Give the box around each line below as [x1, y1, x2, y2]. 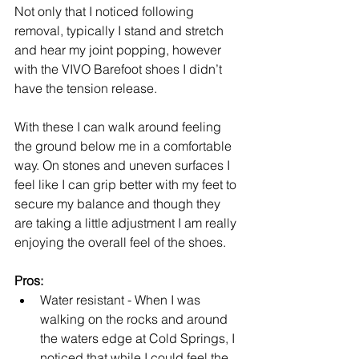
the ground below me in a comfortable [14, 138, 235, 155]
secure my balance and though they [14, 196, 224, 212]
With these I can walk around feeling [14, 119, 224, 135]
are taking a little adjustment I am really [14, 215, 240, 232]
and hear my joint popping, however [14, 42, 224, 58]
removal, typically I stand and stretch [14, 22, 227, 39]
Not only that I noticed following [14, 3, 197, 20]
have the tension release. [14, 80, 157, 97]
